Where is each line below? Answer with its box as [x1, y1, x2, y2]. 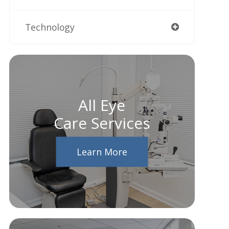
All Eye [78, 94, 126, 116]
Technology [25, 21, 75, 34]
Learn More [76, 145, 127, 158]
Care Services [53, 112, 150, 133]
